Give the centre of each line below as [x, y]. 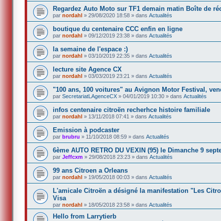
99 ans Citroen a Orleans [91, 170]
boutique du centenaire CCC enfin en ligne [118, 29]
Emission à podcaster [86, 130]
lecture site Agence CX [88, 69]
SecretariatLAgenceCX [90, 96]
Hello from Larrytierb [85, 216]
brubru [71, 136]
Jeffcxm [73, 157]
